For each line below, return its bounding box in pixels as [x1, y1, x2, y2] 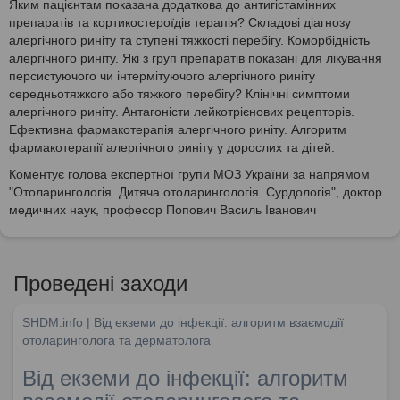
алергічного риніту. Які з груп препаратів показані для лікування [9, 50, 382, 65]
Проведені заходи [13, 271, 187, 296]
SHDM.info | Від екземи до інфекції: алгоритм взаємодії [22, 314, 344, 329]
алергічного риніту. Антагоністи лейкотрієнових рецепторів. [9, 104, 354, 119]
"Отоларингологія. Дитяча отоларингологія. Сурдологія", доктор [9, 184, 382, 199]
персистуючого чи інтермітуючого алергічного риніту [9, 68, 315, 83]
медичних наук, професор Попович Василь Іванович [9, 202, 316, 217]
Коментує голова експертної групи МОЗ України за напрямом [9, 166, 370, 181]
